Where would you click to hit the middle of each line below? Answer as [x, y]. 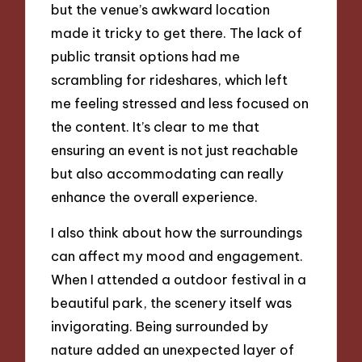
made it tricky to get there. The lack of [177, 32]
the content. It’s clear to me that [156, 126]
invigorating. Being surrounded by [160, 326]
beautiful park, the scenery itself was [172, 303]
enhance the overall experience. [155, 196]
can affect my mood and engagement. [177, 256]
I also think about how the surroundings [177, 233]
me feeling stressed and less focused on [180, 103]
